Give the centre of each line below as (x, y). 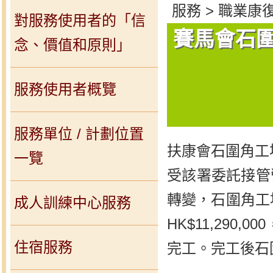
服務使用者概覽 (65, 89)
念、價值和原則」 (73, 45)
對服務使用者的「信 (80, 20)
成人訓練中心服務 (73, 203)
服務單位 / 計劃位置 (79, 134)
